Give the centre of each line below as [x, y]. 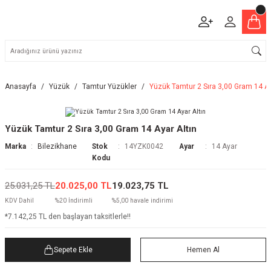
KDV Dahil [19, 201]
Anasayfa [21, 87]
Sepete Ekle [73, 250]
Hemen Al [203, 250]
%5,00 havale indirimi [142, 201]
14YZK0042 [144, 146]
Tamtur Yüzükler [109, 87]
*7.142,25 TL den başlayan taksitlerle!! [68, 217]
